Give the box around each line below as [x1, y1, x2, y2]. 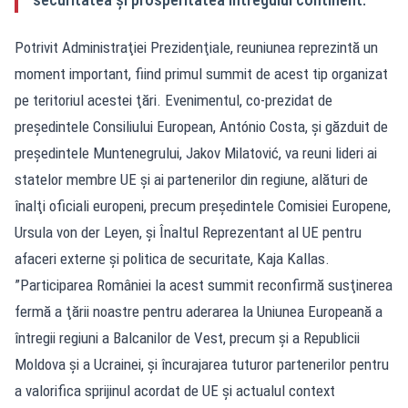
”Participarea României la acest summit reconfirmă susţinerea [15, 275, 393, 294]
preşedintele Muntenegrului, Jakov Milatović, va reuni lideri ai [15, 143, 377, 162]
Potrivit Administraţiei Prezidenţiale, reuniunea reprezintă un [15, 37, 378, 56]
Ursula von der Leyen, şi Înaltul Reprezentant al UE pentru [15, 222, 362, 241]
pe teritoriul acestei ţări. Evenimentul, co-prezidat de [15, 90, 332, 109]
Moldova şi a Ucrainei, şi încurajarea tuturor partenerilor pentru [15, 354, 389, 373]
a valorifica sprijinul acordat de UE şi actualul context [15, 381, 335, 400]
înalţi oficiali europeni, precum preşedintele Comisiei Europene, [15, 196, 391, 215]
